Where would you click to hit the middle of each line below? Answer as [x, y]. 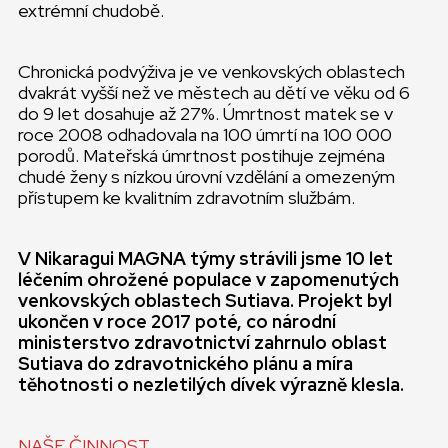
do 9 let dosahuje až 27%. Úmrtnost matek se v [205, 113]
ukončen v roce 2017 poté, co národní [177, 321]
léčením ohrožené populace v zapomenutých [208, 279]
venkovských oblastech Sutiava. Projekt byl [205, 300]
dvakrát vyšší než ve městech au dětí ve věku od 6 [214, 92]
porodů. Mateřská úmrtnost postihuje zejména [201, 155]
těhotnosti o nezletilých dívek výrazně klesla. [211, 384]
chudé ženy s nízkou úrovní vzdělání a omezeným [206, 176]
